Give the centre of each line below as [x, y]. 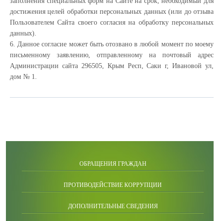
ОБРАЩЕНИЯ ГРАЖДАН [113, 164]
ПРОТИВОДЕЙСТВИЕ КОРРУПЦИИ [113, 185]
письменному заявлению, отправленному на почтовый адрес [112, 55]
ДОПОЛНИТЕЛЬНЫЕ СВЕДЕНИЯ [113, 206]
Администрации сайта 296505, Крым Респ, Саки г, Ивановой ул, [112, 66]
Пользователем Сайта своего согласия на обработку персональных [112, 22]
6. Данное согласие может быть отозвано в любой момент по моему [112, 44]
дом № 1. [23, 77]
